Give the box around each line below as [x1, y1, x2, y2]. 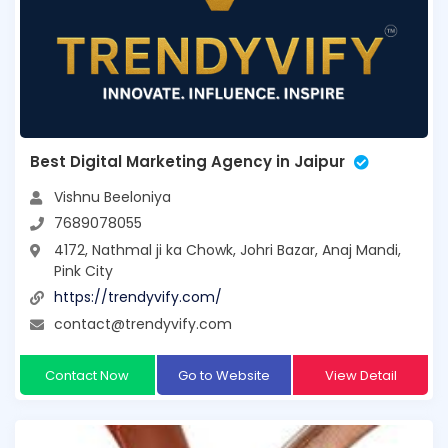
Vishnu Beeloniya [54, 186, 171, 207]
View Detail [324, 365, 397, 385]
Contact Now [45, 365, 130, 385]
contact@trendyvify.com [54, 313, 232, 334]
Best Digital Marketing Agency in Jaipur [30, 150, 345, 172]
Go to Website [177, 365, 270, 385]
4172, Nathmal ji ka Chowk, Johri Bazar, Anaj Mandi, [54, 239, 401, 260]
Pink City [54, 260, 113, 281]
